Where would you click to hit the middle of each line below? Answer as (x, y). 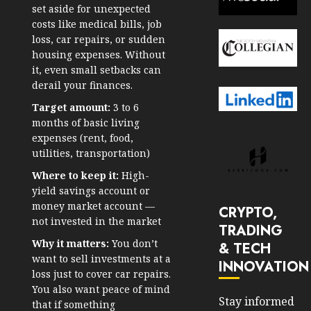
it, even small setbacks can (96, 70)
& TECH (245, 249)
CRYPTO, (248, 212)
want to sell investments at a (101, 259)
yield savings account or (91, 191)
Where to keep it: (75, 176)
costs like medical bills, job (97, 24)
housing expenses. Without (99, 55)
